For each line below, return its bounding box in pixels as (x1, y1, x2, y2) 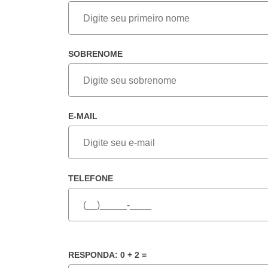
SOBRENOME (68, 49, 123, 59)
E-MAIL (68, 111, 98, 121)
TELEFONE (68, 173, 113, 184)
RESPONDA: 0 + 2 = (68, 250, 147, 260)
